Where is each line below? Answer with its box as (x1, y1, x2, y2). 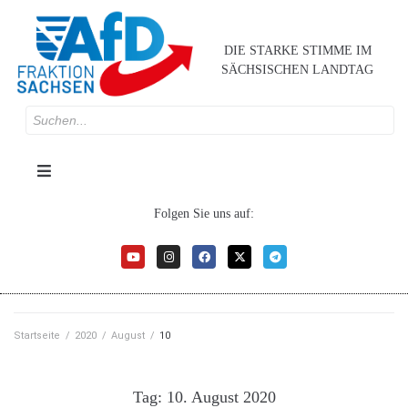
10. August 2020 (166, 387, 276, 406)
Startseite (14, 329, 60, 342)
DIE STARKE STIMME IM (223, 43, 372, 57)
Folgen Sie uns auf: (154, 207, 254, 221)
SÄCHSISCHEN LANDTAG (221, 62, 374, 76)
